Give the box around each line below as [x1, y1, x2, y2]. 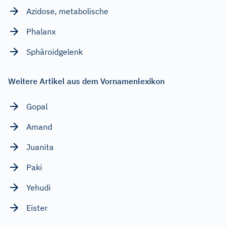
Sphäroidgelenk [26, 46, 83, 57]
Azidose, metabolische [26, 6, 108, 16]
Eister [26, 202, 48, 213]
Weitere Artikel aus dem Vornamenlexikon [8, 75, 165, 86]
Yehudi [26, 182, 51, 193]
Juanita [26, 141, 54, 152]
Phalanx [26, 26, 56, 36]
